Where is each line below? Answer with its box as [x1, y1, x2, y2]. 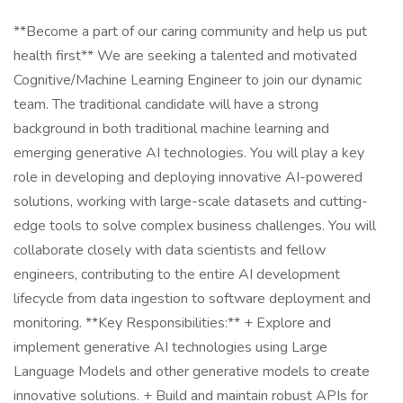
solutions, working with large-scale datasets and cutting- [13, 192, 368, 211]
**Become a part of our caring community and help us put [13, 22, 367, 41]
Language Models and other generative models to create [13, 362, 370, 381]
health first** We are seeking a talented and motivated [13, 46, 357, 66]
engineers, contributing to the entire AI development [13, 264, 340, 284]
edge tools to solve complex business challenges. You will [13, 216, 376, 236]
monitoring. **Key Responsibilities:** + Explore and [13, 313, 331, 333]
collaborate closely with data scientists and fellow [13, 240, 326, 260]
